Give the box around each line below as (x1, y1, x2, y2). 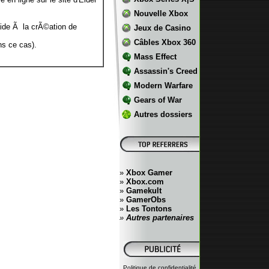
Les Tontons (126, 204, 172, 213)
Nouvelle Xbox (133, 9, 188, 18)
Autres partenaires (124, 213, 194, 222)
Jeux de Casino (133, 23, 191, 32)
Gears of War (133, 95, 182, 104)
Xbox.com (126, 177, 164, 186)
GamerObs (126, 195, 166, 204)
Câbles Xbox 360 (133, 38, 196, 47)
